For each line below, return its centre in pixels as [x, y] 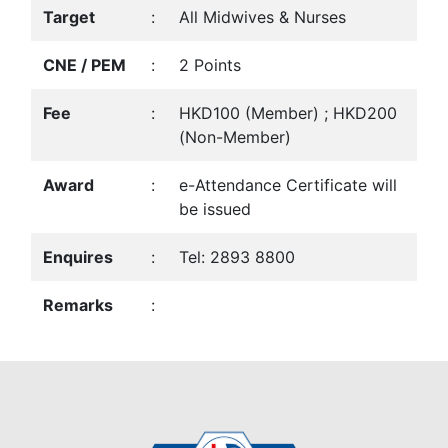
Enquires [78, 257]
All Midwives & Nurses [262, 17]
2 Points [210, 65]
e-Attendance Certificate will [288, 185]
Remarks [78, 305]
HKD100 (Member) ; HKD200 [288, 113]
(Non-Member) [235, 137]
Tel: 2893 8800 [237, 257]
